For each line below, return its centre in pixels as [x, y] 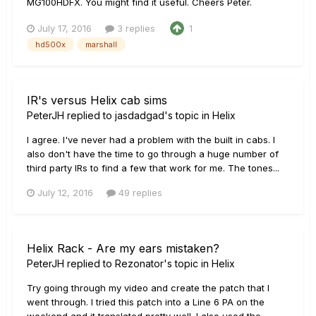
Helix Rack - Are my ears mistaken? [123, 248]
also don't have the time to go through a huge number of [153, 153]
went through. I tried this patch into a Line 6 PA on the [146, 302]
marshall [101, 44]
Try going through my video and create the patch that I [148, 287]
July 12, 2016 [65, 192]
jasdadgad [140, 115]
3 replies [135, 28]
